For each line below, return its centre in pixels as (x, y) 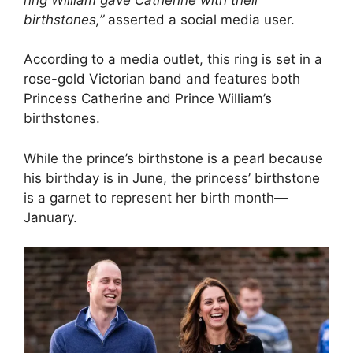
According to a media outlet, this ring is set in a (173, 59)
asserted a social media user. (201, 19)
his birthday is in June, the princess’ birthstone (172, 178)
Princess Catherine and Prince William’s (148, 99)
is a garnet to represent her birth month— (156, 197)
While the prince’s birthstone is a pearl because (173, 158)
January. (50, 217)
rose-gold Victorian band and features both (162, 79)
